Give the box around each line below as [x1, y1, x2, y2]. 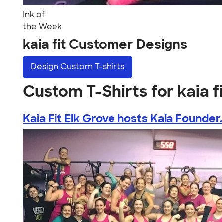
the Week [23, 21, 62, 32]
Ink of [23, 9, 45, 20]
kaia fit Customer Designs [23, 36, 187, 53]
